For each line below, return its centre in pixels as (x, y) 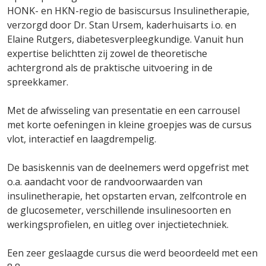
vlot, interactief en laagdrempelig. (82, 139)
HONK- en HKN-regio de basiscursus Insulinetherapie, (128, 11)
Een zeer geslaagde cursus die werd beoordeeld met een (132, 253)
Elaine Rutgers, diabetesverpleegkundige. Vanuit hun (125, 39)
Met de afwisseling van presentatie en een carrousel (123, 110)
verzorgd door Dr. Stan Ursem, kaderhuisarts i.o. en (122, 25)
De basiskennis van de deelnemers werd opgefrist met (128, 167)
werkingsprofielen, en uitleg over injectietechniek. (118, 224)
